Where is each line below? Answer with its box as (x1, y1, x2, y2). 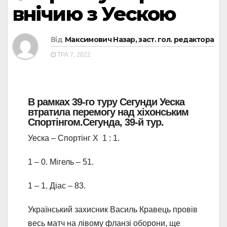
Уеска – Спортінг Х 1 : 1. (28, 134, 120, 142)
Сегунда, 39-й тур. (83, 117, 164, 128)
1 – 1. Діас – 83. (28, 181, 86, 190)
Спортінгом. (28, 117, 83, 128)
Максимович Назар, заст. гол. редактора (64, 35, 214, 44)
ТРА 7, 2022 (56, 51, 91, 58)
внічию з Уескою (13, 2, 176, 26)
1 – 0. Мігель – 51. (28, 158, 94, 166)
